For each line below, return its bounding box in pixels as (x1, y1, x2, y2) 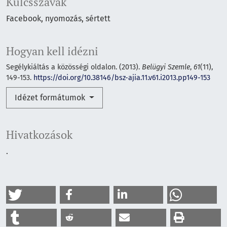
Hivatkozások (6, 128, 72, 142)
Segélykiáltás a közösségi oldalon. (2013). (6, 63, 142, 72)
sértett (86, 14, 110, 24)
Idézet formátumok (15, 93, 87, 103)
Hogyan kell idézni (6, 44, 98, 59)
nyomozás (45, 14, 82, 24)
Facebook (6, 14, 41, 24)
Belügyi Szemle (142, 63, 190, 72)
